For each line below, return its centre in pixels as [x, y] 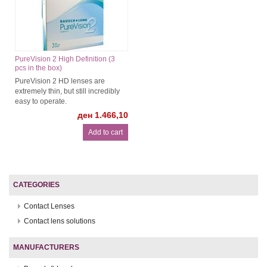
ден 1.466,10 [103, 115]
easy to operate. [41, 101]
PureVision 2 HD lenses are [60, 81]
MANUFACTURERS [46, 247]
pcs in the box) [38, 68]
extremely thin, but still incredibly [67, 91]
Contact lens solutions [60, 221]
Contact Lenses [49, 206]
